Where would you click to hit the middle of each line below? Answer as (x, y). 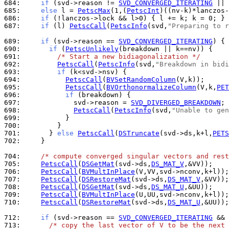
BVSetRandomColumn (141, 79)
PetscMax (94, 10)
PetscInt (143, 10)
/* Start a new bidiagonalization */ (129, 56)
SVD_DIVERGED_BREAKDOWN (176, 102)
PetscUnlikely (92, 49)
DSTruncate (139, 133)
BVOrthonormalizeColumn (151, 87)
